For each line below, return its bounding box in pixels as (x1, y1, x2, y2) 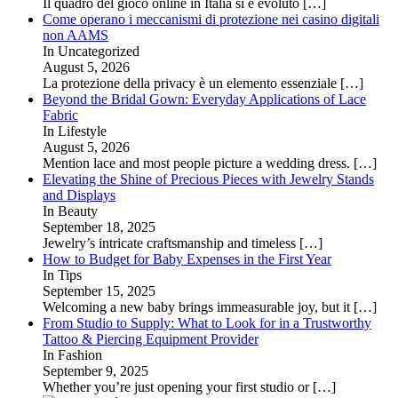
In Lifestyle (43, 123, 107, 139)
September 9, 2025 (43, 362, 148, 378)
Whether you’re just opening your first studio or (43, 378, 313, 394)
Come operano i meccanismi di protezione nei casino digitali (43, 11, 379, 27)
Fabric (43, 107, 78, 123)
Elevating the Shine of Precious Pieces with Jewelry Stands (43, 171, 374, 187)
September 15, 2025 (43, 283, 155, 298)
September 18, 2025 (43, 219, 155, 235)
